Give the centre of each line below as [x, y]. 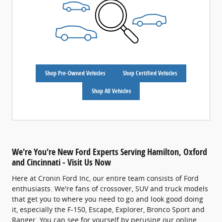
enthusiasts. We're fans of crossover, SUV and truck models [110, 188]
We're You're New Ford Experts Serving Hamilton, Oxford [110, 152]
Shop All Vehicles [111, 91]
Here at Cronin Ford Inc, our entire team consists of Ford [105, 178]
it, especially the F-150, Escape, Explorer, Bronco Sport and [108, 209]
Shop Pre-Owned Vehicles [75, 73]
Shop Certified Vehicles [150, 73]
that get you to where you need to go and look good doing [108, 199]
